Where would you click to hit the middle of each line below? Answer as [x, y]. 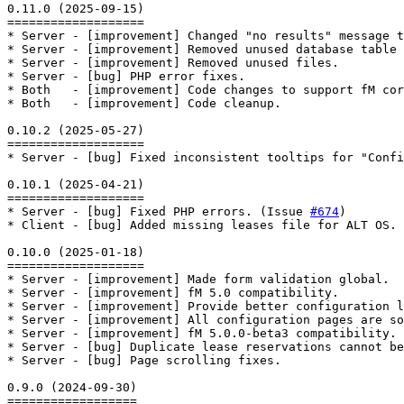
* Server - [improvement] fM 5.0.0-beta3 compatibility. [202, 333]
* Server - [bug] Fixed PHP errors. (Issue [159, 211]
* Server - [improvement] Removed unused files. [173, 62]
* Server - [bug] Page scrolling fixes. [144, 360]
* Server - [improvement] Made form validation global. [198, 279]
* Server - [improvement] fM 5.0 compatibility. [173, 292]
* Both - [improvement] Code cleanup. [144, 103]
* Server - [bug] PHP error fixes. [126, 76]
